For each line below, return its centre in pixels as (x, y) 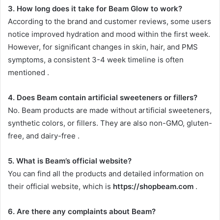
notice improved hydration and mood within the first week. (109, 34)
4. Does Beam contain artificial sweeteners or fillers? (103, 97)
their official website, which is (60, 186)
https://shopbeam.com (153, 186)
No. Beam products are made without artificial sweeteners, (110, 110)
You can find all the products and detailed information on (106, 173)
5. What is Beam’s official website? (70, 161)
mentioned (27, 72)
